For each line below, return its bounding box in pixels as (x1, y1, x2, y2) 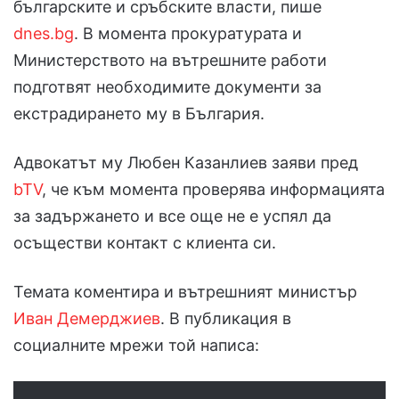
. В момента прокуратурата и (74, 23, 302, 43)
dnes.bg (13, 23, 74, 43)
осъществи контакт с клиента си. (13, 232, 276, 252)
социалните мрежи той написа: (13, 335, 259, 354)
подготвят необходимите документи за (13, 77, 322, 96)
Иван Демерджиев (13, 308, 160, 328)
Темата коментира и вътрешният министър (13, 281, 357, 301)
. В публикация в (160, 308, 291, 328)
